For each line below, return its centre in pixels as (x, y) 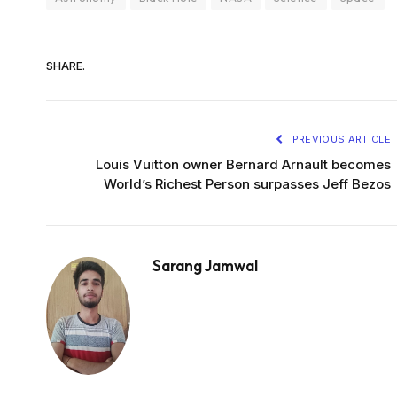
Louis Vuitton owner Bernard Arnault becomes (243, 164)
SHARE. (66, 66)
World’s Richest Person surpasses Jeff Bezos (247, 183)
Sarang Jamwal (205, 265)
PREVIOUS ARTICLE (340, 139)
